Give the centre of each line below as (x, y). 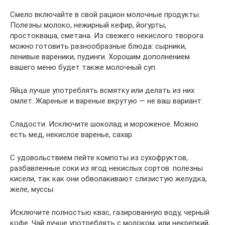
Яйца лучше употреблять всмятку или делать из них (102, 90)
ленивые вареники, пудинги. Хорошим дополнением (100, 57)
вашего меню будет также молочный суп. (83, 67)
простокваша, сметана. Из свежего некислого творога (107, 35)
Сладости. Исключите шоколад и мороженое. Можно (104, 124)
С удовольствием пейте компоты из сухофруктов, (99, 157)
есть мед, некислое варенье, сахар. (72, 134)
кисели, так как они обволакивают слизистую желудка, (108, 179)
